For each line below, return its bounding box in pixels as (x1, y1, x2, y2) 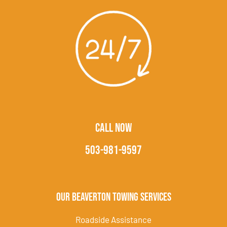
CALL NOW (95, 121, 132, 136)
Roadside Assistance (75, 214, 152, 225)
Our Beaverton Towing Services (56, 191, 171, 205)
